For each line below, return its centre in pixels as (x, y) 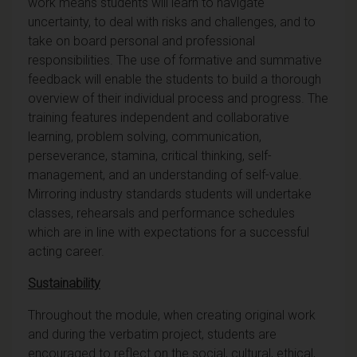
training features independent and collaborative (159, 117)
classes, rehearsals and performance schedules (161, 213)
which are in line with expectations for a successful (169, 232)
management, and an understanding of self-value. (165, 175)
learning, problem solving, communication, (145, 136)
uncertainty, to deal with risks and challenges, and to (172, 22)
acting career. (66, 251)
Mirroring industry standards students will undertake (170, 194)
